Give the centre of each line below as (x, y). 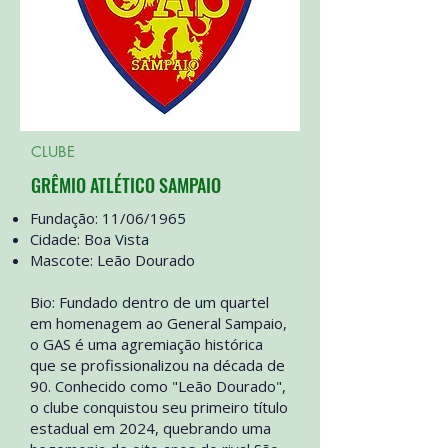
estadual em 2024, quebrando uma (150, 428)
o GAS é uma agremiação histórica (146, 344)
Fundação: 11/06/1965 (108, 218)
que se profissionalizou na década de (157, 365)
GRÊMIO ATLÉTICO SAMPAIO (126, 185)
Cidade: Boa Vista (89, 239)
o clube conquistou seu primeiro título (159, 407)
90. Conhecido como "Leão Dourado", (158, 386)
